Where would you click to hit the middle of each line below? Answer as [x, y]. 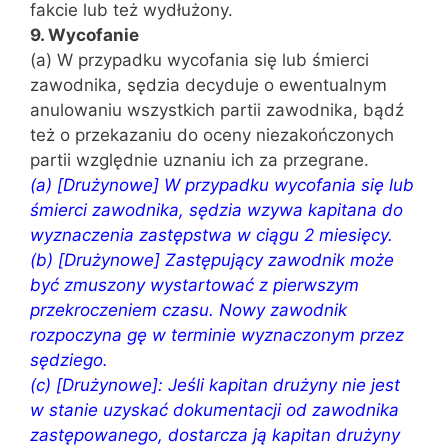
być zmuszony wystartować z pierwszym [194, 285]
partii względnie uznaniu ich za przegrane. [199, 160]
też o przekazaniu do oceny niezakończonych [212, 135]
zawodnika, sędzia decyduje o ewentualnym [208, 85]
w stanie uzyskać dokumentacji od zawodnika [214, 410]
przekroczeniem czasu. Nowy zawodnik [188, 310]
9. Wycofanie [84, 35]
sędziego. [69, 360]
